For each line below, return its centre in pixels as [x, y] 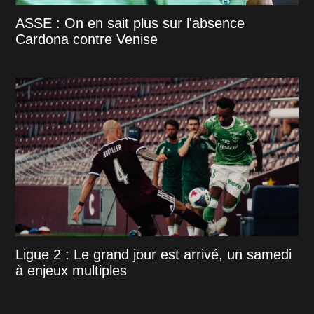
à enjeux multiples [71, 271]
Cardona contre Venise [87, 40]
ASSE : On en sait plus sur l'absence [130, 23]
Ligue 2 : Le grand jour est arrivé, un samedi [154, 255]
